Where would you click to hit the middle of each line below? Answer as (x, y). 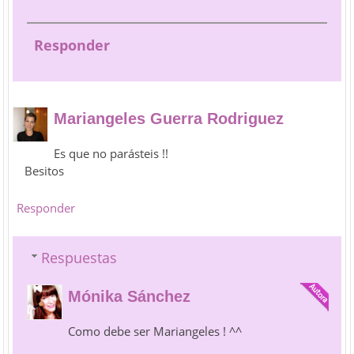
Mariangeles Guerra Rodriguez (169, 118)
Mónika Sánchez (130, 296)
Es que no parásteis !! (111, 153)
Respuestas (79, 257)
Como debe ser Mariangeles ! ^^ (155, 331)
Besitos (45, 170)
